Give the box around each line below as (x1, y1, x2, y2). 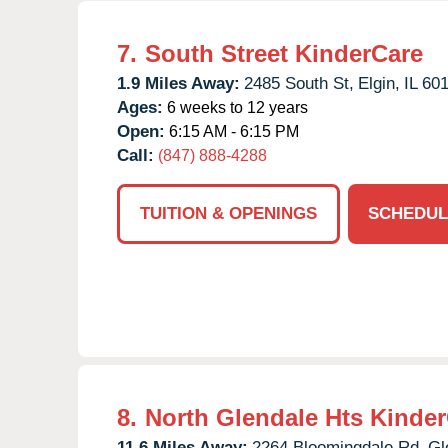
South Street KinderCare (145, 39, 423, 67)
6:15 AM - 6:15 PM (165, 122, 299, 140)
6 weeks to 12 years (163, 98, 308, 116)
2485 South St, (244, 73, 354, 93)
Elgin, (358, 73, 400, 93)
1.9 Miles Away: (117, 73, 240, 93)
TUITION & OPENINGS (140, 203, 317, 223)
